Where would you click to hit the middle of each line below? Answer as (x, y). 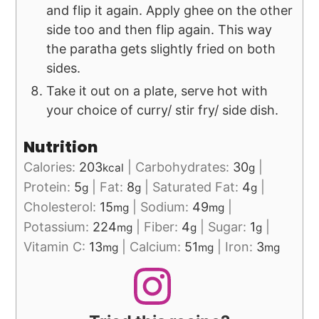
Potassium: (58, 227)
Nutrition (61, 147)
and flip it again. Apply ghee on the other (170, 10)
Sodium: (167, 207)
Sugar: (229, 227)
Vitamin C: (57, 247)
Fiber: (163, 227)
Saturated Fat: (198, 187)
